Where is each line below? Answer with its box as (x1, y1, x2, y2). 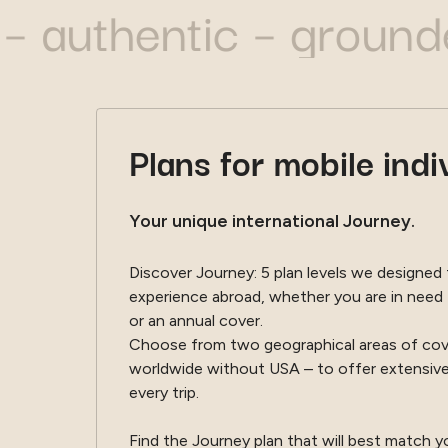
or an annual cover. (129, 310, 263, 330)
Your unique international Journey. (129, 209, 419, 231)
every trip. (129, 382, 199, 402)
